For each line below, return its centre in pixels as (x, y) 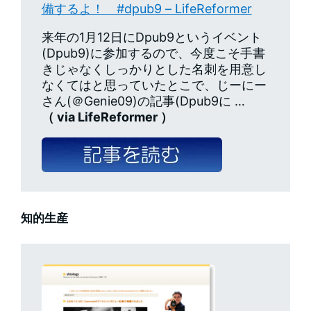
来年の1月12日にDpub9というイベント (151, 37)
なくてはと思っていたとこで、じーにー (154, 85)
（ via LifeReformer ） (107, 117)
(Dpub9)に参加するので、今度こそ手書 (153, 53)
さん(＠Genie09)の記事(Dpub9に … (143, 101)
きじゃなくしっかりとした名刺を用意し (154, 69)
